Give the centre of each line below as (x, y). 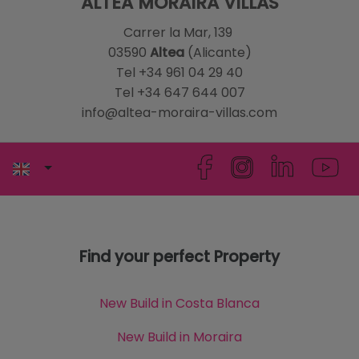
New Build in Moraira (179, 337)
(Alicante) (218, 53)
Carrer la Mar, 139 (179, 33)
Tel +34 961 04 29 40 (179, 73)
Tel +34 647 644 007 (179, 93)
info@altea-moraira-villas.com (179, 113)
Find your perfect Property (179, 257)
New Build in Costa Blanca (179, 304)
